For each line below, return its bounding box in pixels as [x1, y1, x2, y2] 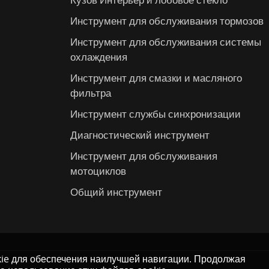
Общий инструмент [70, 184, 163, 199]
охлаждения [70, 49, 128, 64]
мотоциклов [70, 163, 127, 178]
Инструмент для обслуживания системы [70, 34, 262, 49]
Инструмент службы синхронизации [70, 106, 241, 121]
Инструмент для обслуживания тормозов [70, 13, 264, 28]
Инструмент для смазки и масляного [70, 70, 243, 85]
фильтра [70, 85, 112, 100]
